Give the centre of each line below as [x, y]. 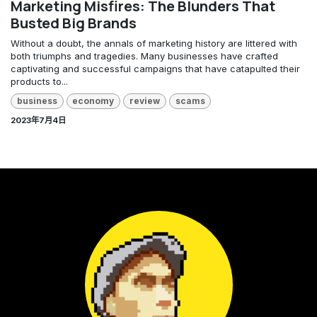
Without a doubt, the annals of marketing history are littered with [154, 43]
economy [93, 101]
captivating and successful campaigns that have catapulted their [155, 68]
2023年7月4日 [38, 121]
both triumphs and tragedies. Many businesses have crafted [144, 56]
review [144, 101]
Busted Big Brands [74, 22]
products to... [39, 81]
